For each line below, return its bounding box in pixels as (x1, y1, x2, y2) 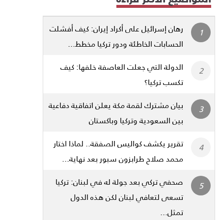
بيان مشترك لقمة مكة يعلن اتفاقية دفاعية (49, 97, 183, 113)
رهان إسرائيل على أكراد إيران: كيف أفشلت (50, 21, 183, 36)
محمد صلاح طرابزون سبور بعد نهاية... (62, 151, 183, 166)
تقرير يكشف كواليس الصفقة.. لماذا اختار (54, 136, 183, 151)
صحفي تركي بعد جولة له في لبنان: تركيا (55, 174, 183, 190)
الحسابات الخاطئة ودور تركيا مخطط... (68, 36, 183, 52)
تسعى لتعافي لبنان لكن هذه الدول (71, 189, 183, 205)
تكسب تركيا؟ (144, 74, 183, 90)
